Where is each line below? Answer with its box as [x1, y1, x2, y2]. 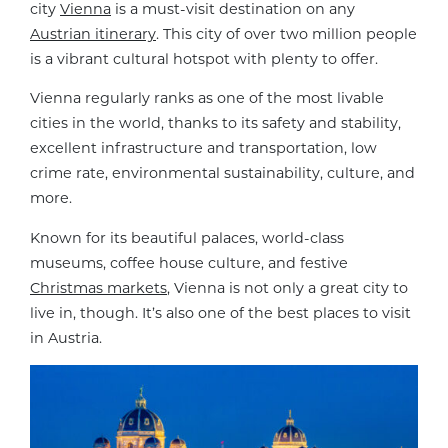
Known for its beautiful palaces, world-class [30, 228, 344, 247]
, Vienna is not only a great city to [167, 278, 408, 297]
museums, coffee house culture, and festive [30, 253, 348, 272]
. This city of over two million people [156, 25, 417, 43]
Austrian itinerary [30, 25, 156, 43]
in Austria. [30, 328, 102, 347]
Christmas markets [30, 278, 167, 297]
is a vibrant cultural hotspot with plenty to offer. [30, 50, 378, 68]
